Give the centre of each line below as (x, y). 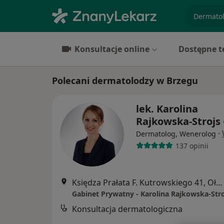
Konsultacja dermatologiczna (127, 209)
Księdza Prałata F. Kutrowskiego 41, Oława (219, 182)
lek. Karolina (167, 109)
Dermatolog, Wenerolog (176, 134)
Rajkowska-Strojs (178, 121)
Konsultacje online (112, 49)
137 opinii (192, 145)
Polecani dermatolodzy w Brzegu (125, 80)
